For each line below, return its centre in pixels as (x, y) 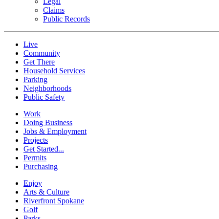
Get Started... (44, 149)
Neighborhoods (47, 88)
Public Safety (44, 97)
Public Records (66, 19)
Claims (54, 10)
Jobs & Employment (55, 131)
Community (42, 53)
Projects (36, 140)
